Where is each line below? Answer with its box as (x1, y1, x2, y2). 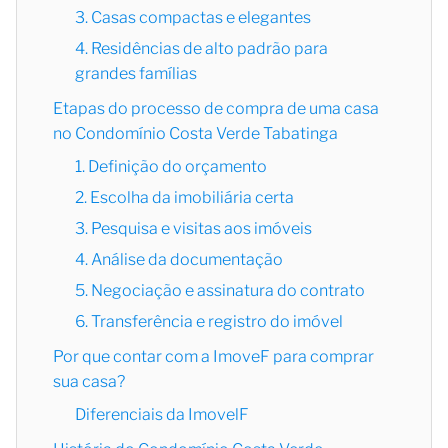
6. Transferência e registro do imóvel (75, 312, 343, 332)
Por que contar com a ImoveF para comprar (53, 347, 374, 367)
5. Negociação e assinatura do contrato (75, 281, 365, 301)
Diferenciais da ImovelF (75, 405, 249, 425)
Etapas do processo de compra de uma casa (53, 99, 379, 119)
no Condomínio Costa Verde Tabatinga (53, 124, 338, 144)
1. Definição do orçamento (75, 157, 267, 177)
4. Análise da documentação (75, 250, 283, 270)
